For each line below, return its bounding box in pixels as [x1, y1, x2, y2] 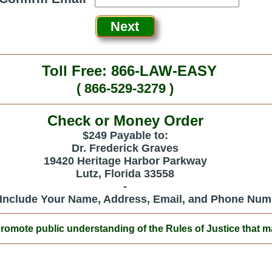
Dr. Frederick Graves [72, 142, 178, 155]
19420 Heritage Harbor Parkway [43, 155, 207, 168]
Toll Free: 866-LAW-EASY [33, 63, 217, 80]
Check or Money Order [47, 112, 203, 129]
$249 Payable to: [82, 129, 168, 142]
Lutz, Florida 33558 [76, 168, 174, 180]
